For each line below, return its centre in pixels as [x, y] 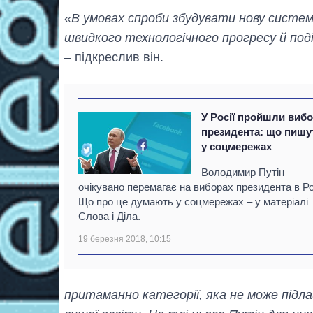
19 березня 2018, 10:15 [125, 239]
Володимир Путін [243, 172]
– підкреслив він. [114, 57]
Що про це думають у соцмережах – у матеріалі [193, 201]
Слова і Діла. [109, 216]
